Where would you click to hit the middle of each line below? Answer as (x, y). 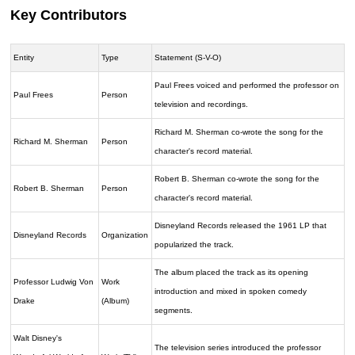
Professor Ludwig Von (54, 281)
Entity (24, 57)
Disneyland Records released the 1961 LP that (241, 225)
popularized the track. (195, 244)
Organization (125, 235)
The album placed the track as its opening (232, 272)
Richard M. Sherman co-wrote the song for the (239, 132)
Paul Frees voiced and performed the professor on (247, 85)
